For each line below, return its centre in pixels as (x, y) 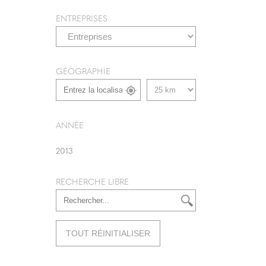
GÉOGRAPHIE (83, 71)
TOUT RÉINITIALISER (108, 233)
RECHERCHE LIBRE (92, 181)
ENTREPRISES (82, 18)
